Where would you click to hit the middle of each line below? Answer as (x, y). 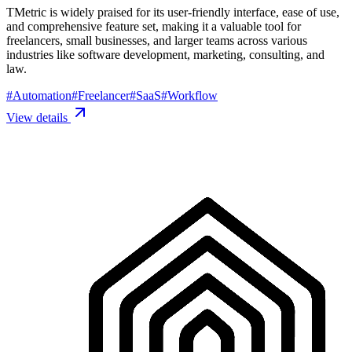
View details (38, 117)
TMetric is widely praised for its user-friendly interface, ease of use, (173, 12)
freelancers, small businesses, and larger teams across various (157, 40)
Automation (42, 95)
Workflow (192, 95)
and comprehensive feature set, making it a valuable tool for (154, 26)
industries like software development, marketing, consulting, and (165, 54)
